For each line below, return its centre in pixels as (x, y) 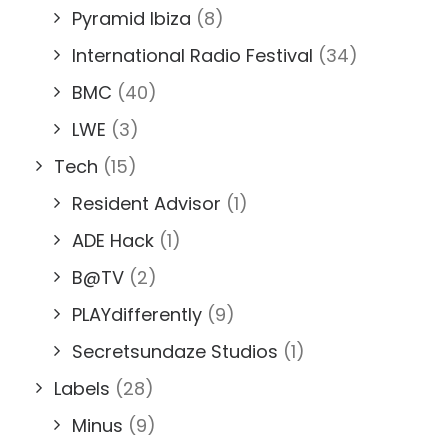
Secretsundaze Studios (175, 351)
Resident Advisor (146, 203)
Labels (82, 388)
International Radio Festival (192, 55)
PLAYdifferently (137, 314)
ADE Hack (113, 240)
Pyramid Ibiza (131, 18)
